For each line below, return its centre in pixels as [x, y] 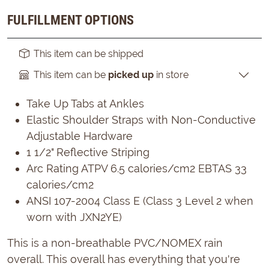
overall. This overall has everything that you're [124, 259]
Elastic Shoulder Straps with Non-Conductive [141, 119]
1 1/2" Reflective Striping [88, 152]
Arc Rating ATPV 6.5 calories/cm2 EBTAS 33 [137, 168]
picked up [131, 75]
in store [171, 75]
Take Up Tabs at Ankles [85, 103]
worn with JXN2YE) [74, 217]
